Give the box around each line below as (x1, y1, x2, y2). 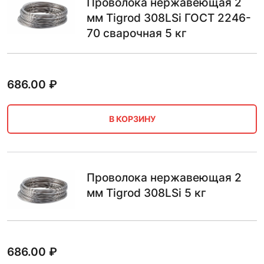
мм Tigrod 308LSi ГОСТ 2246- (87, 11, 251, 25)
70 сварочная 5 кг (87, 26, 187, 40)
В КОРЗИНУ (108, 114, 156, 124)
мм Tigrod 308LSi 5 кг (87, 186, 206, 200)
